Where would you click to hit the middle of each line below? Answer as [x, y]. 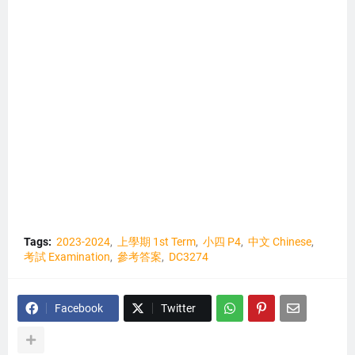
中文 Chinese [280, 242]
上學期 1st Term [157, 242]
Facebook [79, 308]
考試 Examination [67, 257]
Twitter [178, 308]
